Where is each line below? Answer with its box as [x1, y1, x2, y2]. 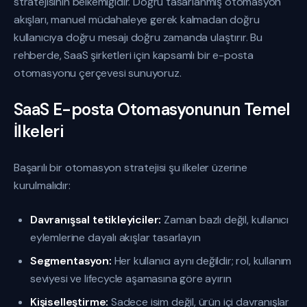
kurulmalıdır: [14, 178, 71, 193]
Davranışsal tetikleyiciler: [30, 212, 162, 227]
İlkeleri [14, 121, 64, 142]
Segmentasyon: [30, 254, 112, 268]
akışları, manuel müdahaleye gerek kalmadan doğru [14, 12, 260, 27]
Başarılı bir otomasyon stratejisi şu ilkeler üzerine [14, 160, 247, 175]
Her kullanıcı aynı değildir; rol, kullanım [111, 254, 292, 268]
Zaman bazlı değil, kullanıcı [161, 212, 289, 227]
